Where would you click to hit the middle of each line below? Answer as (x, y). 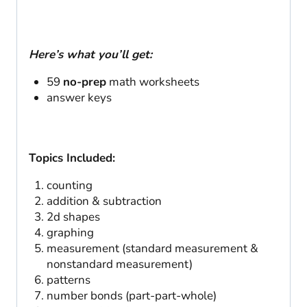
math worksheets (152, 82)
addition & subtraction (104, 201)
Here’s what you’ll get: (90, 54)
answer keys (79, 97)
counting (69, 186)
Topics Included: (72, 158)
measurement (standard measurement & (152, 249)
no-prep (84, 82)
